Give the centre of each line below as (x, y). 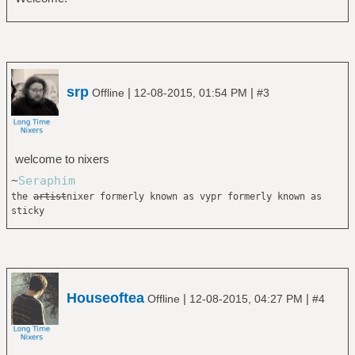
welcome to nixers (62, 158)
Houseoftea (105, 298)
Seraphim (46, 180)
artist (50, 196)
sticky (27, 210)
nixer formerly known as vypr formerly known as (194, 196)
